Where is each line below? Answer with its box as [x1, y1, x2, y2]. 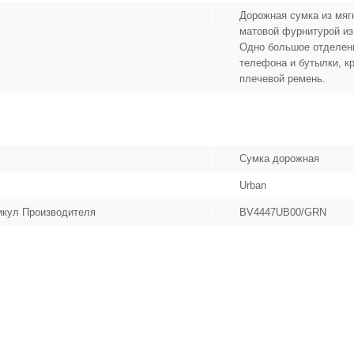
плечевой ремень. [239, 73, 326, 85]
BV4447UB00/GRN [239, 206, 327, 218]
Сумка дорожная [239, 153, 320, 164]
